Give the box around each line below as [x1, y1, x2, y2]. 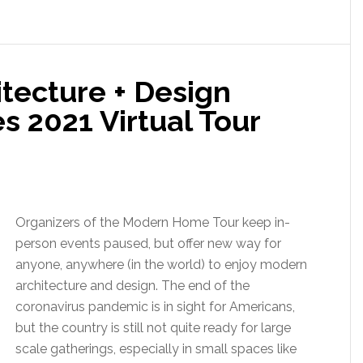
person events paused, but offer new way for [15, 236, 281, 251]
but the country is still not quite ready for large [15, 320, 291, 335]
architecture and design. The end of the [15, 278, 250, 293]
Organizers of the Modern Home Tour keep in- [15, 215, 290, 230]
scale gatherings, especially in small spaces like [15, 341, 297, 357]
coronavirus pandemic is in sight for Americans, [15, 299, 295, 314]
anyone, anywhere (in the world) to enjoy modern [15, 257, 307, 272]
